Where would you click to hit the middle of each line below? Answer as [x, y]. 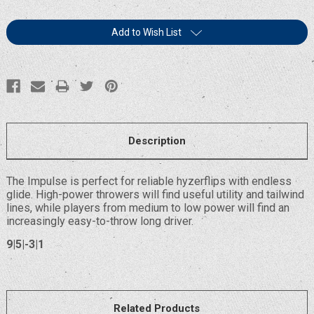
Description [157, 141]
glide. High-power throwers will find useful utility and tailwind [155, 194]
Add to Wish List [147, 32]
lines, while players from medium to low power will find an [148, 207]
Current [23, 27]
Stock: [21, 44]
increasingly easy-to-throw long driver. [100, 221]
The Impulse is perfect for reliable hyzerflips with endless [149, 181]
